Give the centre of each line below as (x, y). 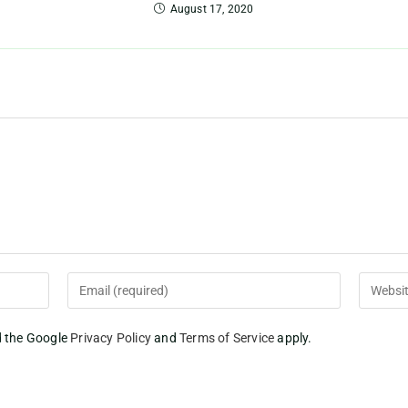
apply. (293, 338)
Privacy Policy (111, 338)
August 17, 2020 (212, 10)
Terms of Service (227, 338)
